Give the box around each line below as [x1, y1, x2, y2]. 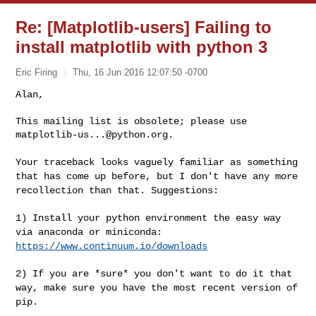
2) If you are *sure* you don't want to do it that [16, 267, 293, 279]
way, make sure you [16, 281, 123, 293]
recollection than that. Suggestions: [16, 184, 219, 196]
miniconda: [106, 226, 163, 238]
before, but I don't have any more [111, 170, 298, 182]
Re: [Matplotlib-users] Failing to [16, 18, 272, 37]
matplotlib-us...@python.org [16, 128, 169, 140]
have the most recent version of [123, 281, 298, 293]
